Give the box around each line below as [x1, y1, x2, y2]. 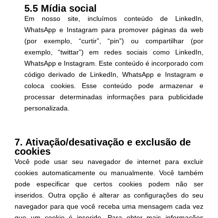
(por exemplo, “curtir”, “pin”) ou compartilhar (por [24, 36, 203, 45]
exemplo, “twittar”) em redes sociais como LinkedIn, [24, 48, 203, 56]
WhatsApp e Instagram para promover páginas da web [24, 25, 203, 34]
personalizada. [24, 104, 70, 112]
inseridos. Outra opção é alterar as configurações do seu [15, 191, 203, 199]
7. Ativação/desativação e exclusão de [15, 136, 191, 147]
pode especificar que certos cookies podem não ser [15, 180, 203, 188]
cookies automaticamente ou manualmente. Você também [15, 168, 203, 177]
